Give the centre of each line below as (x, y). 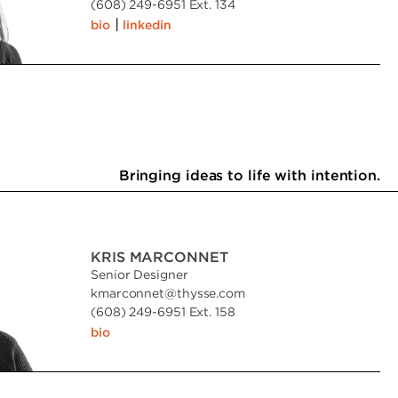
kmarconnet (128, 293)
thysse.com (211, 293)
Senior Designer (139, 274)
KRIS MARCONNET (159, 257)
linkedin (147, 24)
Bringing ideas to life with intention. (249, 175)
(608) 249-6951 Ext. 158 (163, 311)
